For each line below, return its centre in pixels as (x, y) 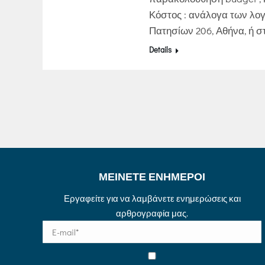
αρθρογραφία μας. (152, 213)
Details (160, 49)
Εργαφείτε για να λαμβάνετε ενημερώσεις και (152, 198)
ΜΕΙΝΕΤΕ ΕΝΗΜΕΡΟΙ (152, 177)
